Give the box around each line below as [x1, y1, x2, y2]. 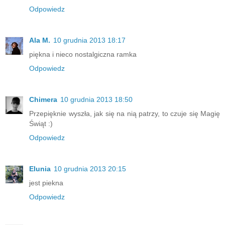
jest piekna [29, 179, 63, 187]
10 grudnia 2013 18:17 [53, 36, 126, 45]
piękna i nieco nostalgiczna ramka [29, 50, 137, 59]
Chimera [29, 95, 57, 104]
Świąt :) [29, 120, 53, 128]
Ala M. [29, 36, 50, 45]
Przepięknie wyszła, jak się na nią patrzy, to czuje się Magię [29, 109, 220, 118]
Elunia [29, 165, 51, 173]
